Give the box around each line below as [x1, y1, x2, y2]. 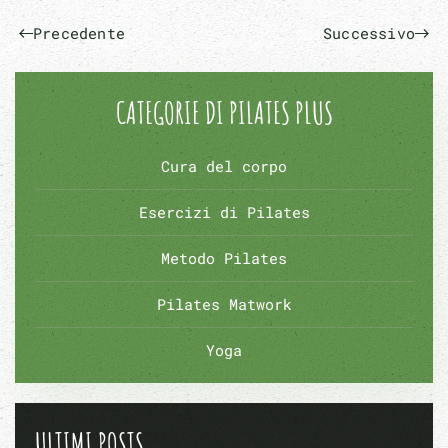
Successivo [323, 23, 415, 44]
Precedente [33, 23, 125, 44]
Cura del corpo [161, 155, 287, 176]
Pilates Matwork [156, 293, 292, 314]
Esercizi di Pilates [138, 201, 310, 222]
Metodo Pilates [161, 247, 287, 268]
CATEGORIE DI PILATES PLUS [115, 93, 333, 131]
